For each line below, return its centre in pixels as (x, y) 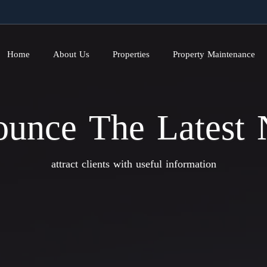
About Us (72, 54)
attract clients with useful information (133, 164)
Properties (131, 54)
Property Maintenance (214, 54)
